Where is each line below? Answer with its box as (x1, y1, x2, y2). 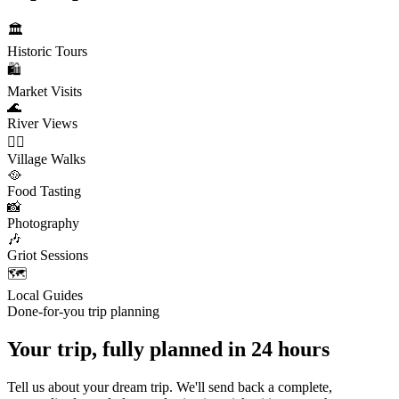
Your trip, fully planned (7, 337, 223, 361)
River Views (7, 115, 77, 131)
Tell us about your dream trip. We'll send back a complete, (7, 379, 332, 395)
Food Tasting (7, 183, 81, 199)
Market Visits (7, 83, 82, 99)
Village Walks (7, 151, 85, 167)
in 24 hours (228, 337, 330, 361)
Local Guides (7, 287, 83, 303)
